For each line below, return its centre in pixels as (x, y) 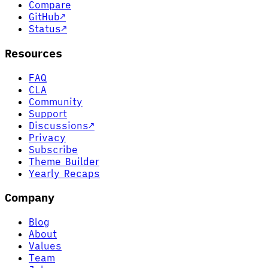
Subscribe (53, 149)
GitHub (44, 17)
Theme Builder (64, 161)
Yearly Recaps (64, 173)
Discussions (59, 125)
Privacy (47, 137)
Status (45, 29)
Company (30, 198)
